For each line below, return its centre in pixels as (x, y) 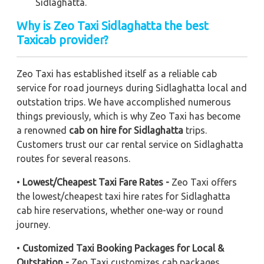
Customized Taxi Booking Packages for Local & (123, 248)
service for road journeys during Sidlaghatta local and (132, 88)
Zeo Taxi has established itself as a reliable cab (117, 73)
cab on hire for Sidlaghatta (126, 130)
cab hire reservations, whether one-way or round (120, 210)
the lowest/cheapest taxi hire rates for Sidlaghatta (123, 196)
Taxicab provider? (62, 39)
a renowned (43, 130)
